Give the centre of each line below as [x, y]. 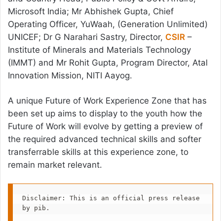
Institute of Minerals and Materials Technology [99, 50]
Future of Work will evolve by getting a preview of [105, 127]
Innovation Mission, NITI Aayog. [70, 76]
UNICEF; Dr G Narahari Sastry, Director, [87, 37]
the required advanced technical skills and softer [105, 139]
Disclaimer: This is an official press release [111, 198]
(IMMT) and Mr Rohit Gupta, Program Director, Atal [108, 63]
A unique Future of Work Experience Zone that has [107, 101]
